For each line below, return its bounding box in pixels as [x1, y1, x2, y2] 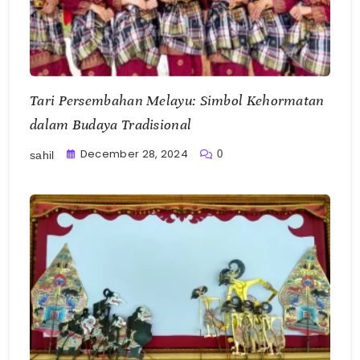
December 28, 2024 [80, 146, 188, 162]
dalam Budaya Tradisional [30, 116, 192, 134]
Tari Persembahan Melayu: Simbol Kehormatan [30, 92, 325, 110]
